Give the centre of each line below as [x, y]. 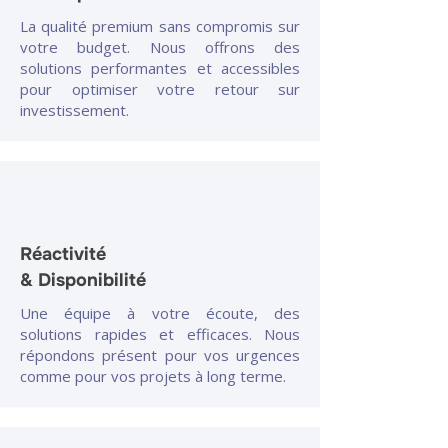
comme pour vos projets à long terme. [153, 376]
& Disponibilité [83, 280]
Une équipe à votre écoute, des [160, 313]
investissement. [74, 110]
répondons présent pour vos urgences [160, 355]
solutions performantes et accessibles [160, 68]
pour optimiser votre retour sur [160, 89]
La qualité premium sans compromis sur [160, 26]
